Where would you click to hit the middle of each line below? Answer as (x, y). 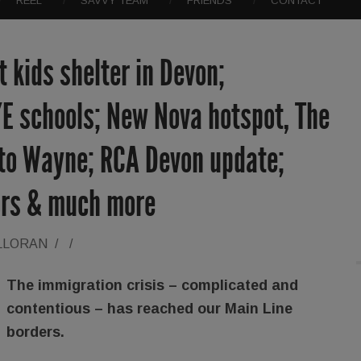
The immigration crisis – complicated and (152, 285)
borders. (35, 332)
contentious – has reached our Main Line (149, 308)
